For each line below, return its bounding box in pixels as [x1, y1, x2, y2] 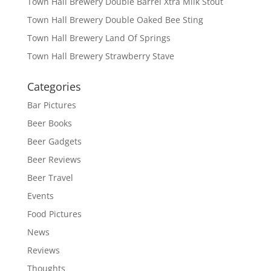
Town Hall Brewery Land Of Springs [27, 32, 171, 44]
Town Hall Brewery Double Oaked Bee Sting [27, 14, 203, 26]
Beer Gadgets [27, 135, 82, 148]
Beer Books [27, 117, 72, 129]
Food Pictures [27, 208, 82, 220]
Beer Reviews [27, 154, 81, 166]
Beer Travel [27, 172, 73, 184]
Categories [27, 79, 81, 94]
